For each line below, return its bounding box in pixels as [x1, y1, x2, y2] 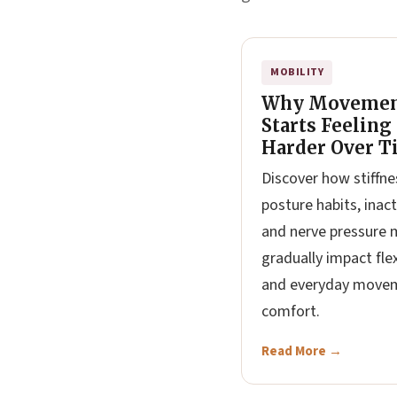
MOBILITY [270, 65, 323, 80]
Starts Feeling [261, 114, 392, 136]
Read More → [261, 342, 342, 361]
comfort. [261, 300, 320, 323]
